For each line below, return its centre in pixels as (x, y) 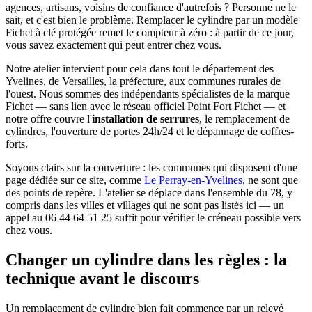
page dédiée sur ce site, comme (75, 180)
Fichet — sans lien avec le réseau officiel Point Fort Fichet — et (146, 106)
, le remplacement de (244, 118)
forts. (17, 143)
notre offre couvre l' (49, 118)
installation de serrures (146, 118)
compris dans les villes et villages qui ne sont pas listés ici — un (145, 205)
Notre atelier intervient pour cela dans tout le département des (140, 68)
